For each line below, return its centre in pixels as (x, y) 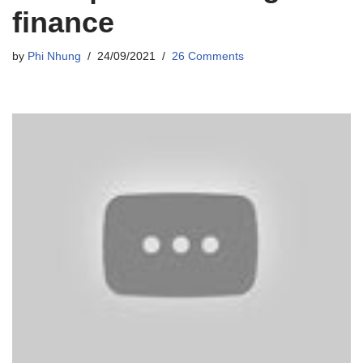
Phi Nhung (54, 56)
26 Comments (208, 56)
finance (63, 22)
